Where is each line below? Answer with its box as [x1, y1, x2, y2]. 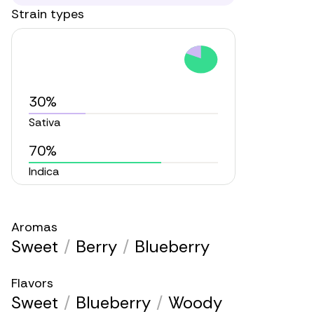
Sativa [29, 115, 60, 130]
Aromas [11, 219, 57, 236]
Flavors [11, 275, 53, 292]
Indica [29, 164, 59, 179]
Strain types [11, 6, 84, 23]
